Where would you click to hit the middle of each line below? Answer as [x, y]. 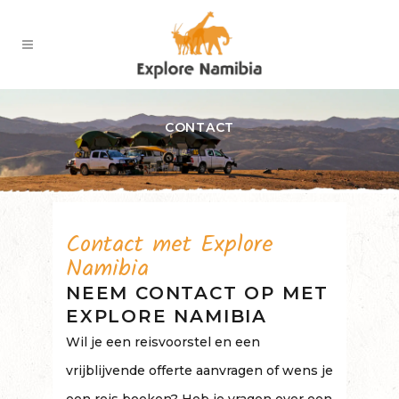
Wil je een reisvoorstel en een [163, 342]
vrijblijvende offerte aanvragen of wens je [199, 370]
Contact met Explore [170, 245]
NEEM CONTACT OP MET [198, 293]
